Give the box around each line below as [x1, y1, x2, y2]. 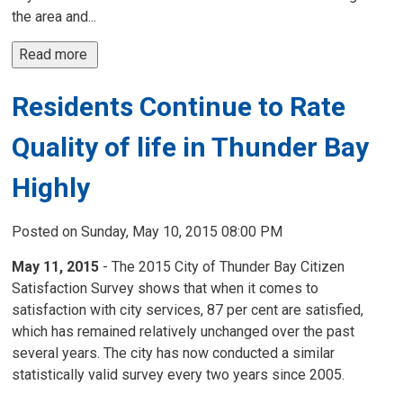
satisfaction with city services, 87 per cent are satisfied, [12, 301, 364, 318]
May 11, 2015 [12, 258, 103, 275]
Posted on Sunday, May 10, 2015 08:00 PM [12, 223, 283, 240]
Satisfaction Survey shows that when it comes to [12, 280, 319, 297]
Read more [19, 46, 92, 63]
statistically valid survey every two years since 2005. [12, 366, 345, 383]
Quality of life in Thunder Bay [12, 131, 370, 163]
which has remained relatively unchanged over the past [12, 323, 355, 340]
